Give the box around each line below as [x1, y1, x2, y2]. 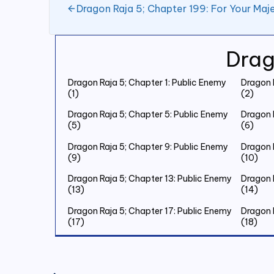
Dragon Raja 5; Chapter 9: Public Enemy [68, 141, 228, 152]
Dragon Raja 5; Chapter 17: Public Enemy [68, 205, 232, 217]
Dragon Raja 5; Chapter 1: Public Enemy [68, 76, 226, 88]
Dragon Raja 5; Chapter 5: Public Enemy [68, 109, 228, 120]
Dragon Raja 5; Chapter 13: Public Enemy [68, 173, 232, 185]
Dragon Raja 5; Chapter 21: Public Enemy [68, 237, 232, 248]
